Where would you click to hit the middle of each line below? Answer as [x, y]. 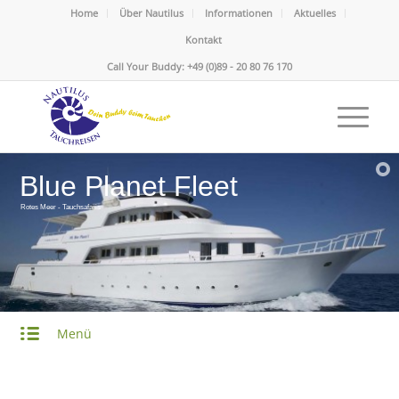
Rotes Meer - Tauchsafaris [60, 207]
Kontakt [204, 40]
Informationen [239, 13]
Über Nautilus [152, 13]
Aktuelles [315, 13]
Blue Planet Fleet [128, 186]
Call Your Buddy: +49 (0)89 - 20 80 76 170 [199, 66]
